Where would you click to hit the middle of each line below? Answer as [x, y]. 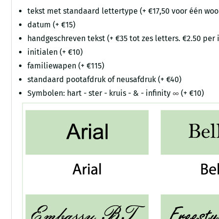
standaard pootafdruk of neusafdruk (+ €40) [105, 80]
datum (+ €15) [52, 25]
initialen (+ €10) [55, 52]
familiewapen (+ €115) [66, 66]
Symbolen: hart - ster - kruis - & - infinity [100, 93]
